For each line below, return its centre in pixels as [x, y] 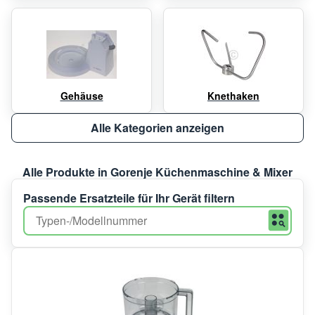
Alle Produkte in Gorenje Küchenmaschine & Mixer [157, 172]
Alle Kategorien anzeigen [157, 127]
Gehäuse [82, 95]
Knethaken [233, 95]
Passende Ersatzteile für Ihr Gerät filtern [129, 198]
